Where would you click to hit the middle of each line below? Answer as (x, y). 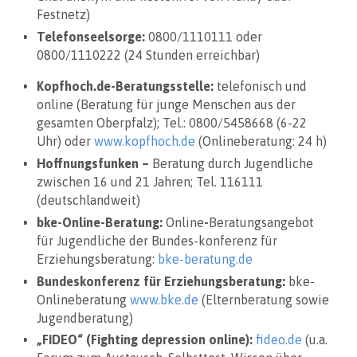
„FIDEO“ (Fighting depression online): (146, 340)
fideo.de (279, 340)
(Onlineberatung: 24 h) (261, 141)
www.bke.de (164, 299)
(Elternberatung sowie (264, 299)
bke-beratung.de (205, 259)
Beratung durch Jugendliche (231, 164)
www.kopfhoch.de (145, 141)
